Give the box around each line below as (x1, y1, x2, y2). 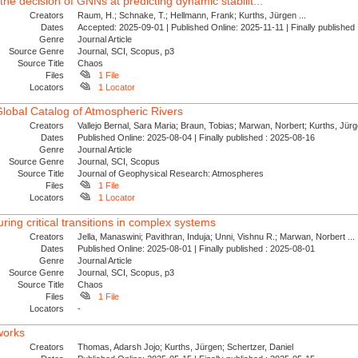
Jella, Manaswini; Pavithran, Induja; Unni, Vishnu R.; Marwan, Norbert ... (78, 231, 356, 241)
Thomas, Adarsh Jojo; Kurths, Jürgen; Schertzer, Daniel (78, 342, 294, 352)
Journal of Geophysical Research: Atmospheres (78, 169, 265, 179)
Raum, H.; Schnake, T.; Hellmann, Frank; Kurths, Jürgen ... (78, 10, 307, 20)
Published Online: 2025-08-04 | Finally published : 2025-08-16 (78, 133, 320, 143)
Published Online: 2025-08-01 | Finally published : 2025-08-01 (78, 243, 320, 253)
